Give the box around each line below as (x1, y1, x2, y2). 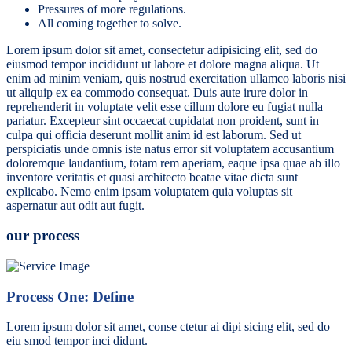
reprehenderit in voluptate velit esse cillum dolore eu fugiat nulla (6, 99, 323, 113)
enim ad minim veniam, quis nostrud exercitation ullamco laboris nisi (6, 71, 346, 85)
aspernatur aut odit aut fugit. (6, 198, 145, 212)
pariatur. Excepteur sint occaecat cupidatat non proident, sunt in (6, 113, 319, 127)
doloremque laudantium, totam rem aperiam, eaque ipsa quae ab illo (6, 156, 340, 170)
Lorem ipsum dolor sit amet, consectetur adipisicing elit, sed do (6, 42, 317, 57)
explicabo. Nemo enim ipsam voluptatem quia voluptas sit (6, 184, 292, 198)
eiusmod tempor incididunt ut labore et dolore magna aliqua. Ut (6, 57, 319, 71)
